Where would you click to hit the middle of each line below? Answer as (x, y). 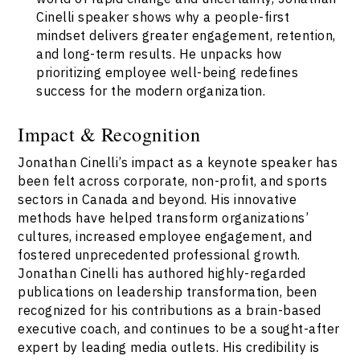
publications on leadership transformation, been (168, 292)
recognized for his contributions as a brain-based (170, 310)
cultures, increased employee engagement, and (165, 236)
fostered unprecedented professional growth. (159, 255)
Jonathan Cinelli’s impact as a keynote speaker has (178, 162)
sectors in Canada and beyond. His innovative (157, 199)
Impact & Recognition (109, 134)
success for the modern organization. (151, 91)
